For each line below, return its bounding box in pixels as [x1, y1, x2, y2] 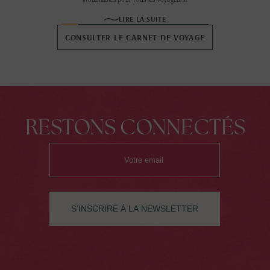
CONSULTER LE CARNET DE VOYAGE [64, 31, 206, 43]
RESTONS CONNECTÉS [25, 113, 245, 140]
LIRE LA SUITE [118, 14, 166, 24]
